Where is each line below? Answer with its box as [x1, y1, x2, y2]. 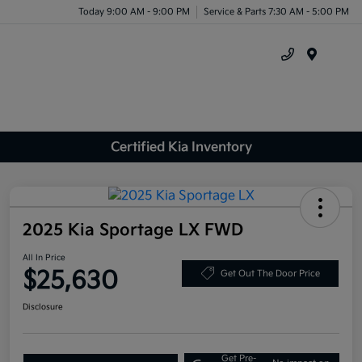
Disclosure [23, 302, 63, 313]
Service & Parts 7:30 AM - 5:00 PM [204, 6, 349, 17]
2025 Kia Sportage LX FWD [23, 221, 243, 241]
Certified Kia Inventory [110, 139, 252, 155]
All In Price [23, 253, 65, 263]
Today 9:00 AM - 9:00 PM [78, 6, 190, 17]
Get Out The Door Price [220, 267, 320, 279]
